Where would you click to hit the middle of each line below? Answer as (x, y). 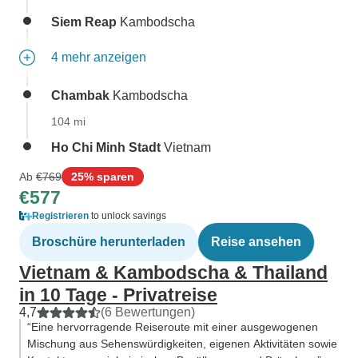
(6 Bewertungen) (148, 312)
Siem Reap (84, 22)
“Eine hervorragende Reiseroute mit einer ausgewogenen (173, 327)
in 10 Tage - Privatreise (118, 295)
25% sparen (103, 176)
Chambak (80, 95)
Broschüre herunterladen (109, 242)
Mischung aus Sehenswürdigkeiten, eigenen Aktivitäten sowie (182, 344)
